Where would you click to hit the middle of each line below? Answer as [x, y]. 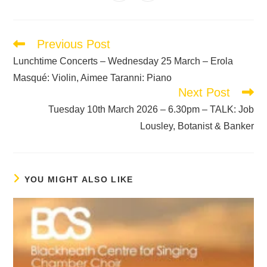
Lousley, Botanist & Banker [197, 126]
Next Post [204, 92]
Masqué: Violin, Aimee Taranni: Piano [93, 77]
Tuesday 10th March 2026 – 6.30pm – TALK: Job [151, 109]
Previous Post [74, 44]
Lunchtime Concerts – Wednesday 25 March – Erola [123, 61]
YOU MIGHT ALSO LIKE [79, 179]
